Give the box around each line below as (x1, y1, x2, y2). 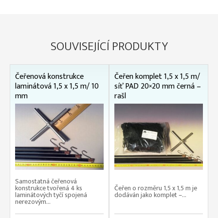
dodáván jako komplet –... (114, 189, 186, 201)
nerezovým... (15, 196, 51, 208)
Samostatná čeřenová (15, 176, 77, 187)
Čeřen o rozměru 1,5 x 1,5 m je (114, 182, 197, 194)
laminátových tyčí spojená (15, 189, 87, 201)
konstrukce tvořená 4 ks (15, 182, 82, 194)
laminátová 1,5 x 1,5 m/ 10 (15, 79, 99, 93)
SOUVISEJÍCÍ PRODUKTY (50, 36, 168, 56)
